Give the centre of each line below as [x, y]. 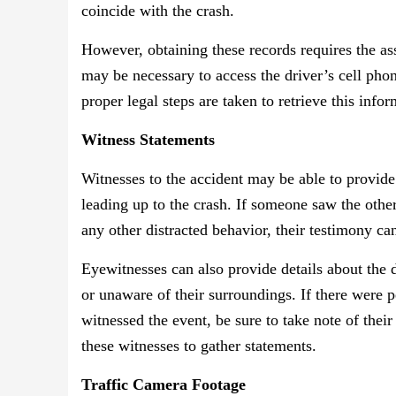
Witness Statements [148, 140]
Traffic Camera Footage [164, 385]
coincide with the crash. [158, 11]
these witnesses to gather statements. [199, 346]
